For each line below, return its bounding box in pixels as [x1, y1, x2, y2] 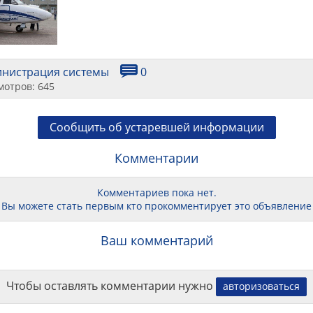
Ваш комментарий [100, 232, 213, 249]
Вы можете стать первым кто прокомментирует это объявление [1, 199, 312, 213]
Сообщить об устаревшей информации [49, 119, 264, 136]
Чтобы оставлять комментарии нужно [6, 278, 216, 294]
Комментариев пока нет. [96, 186, 217, 200]
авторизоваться [223, 279, 300, 293]
